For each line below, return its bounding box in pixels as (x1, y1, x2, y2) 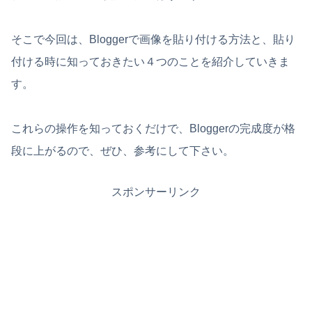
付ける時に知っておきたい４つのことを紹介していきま (11, 55, 290, 68)
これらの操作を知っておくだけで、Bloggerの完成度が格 (11, 122, 295, 134)
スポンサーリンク (111, 185, 201, 198)
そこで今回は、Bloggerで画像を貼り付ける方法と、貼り (11, 33, 295, 45)
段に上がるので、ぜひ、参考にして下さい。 (11, 144, 234, 157)
